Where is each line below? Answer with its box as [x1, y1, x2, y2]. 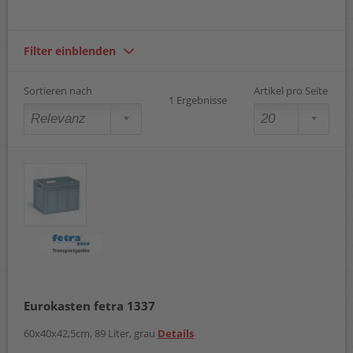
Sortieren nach [24, 84, 92, 98]
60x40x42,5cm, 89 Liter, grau [24, 326, 158, 341]
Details [158, 326, 194, 341]
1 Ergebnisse [169, 93, 227, 108]
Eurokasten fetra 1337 [24, 298, 155, 314]
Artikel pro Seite [254, 84, 328, 98]
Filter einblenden [24, 43, 116, 59]
